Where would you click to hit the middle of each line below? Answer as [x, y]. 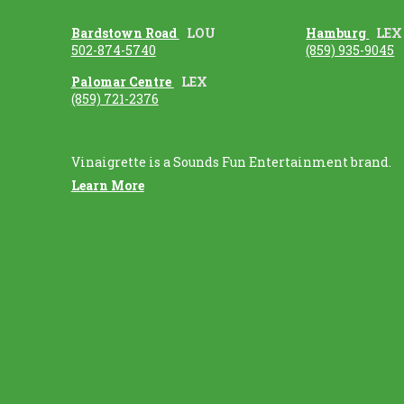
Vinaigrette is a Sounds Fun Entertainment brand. [231, 161]
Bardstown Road [125, 32]
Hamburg [338, 32]
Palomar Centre [122, 81]
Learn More [107, 185]
